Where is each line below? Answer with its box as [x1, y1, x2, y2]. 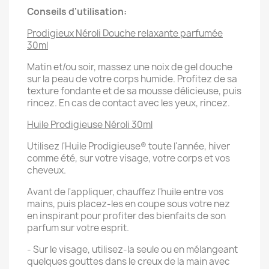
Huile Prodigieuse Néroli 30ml [27, 118, 153, 131]
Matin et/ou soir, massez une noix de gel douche [27, 61, 232, 73]
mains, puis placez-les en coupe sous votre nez [27, 198, 230, 210]
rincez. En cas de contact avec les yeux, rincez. [27, 97, 230, 109]
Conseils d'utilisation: [27, 5, 127, 18]
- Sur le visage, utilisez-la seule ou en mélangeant [27, 243, 238, 256]
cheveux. [27, 164, 66, 177]
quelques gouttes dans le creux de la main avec [27, 255, 230, 268]
